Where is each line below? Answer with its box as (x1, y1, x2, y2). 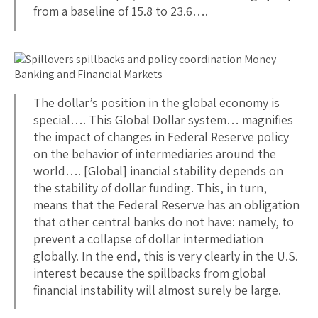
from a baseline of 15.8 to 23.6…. (33, 2, 208, 19)
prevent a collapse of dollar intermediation (33, 230, 263, 247)
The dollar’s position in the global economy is (33, 94, 280, 111)
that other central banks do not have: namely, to (33, 213, 294, 230)
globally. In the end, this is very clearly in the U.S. (33, 247, 298, 264)
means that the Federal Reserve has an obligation (33, 196, 300, 213)
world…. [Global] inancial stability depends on (33, 162, 283, 179)
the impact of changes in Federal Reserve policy (33, 128, 289, 145)
